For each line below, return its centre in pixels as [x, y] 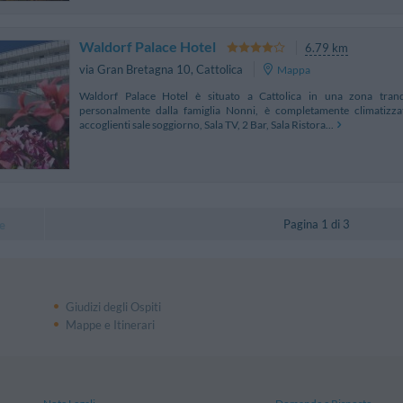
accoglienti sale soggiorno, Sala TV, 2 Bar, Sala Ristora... [206, 124]
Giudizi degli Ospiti [113, 307]
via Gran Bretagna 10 [135, 70]
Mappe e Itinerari [110, 325]
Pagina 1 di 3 [317, 224]
